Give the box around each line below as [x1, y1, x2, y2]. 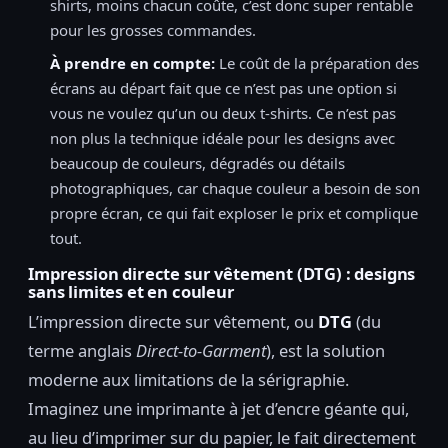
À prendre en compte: [50, 52, 215, 73]
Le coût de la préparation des [215, 52, 419, 73]
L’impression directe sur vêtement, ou [28, 310, 318, 334]
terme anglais [28, 339, 136, 363]
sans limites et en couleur [28, 279, 235, 303]
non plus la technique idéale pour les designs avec [50, 127, 395, 148]
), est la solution [266, 339, 385, 363]
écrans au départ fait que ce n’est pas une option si [50, 77, 397, 98]
